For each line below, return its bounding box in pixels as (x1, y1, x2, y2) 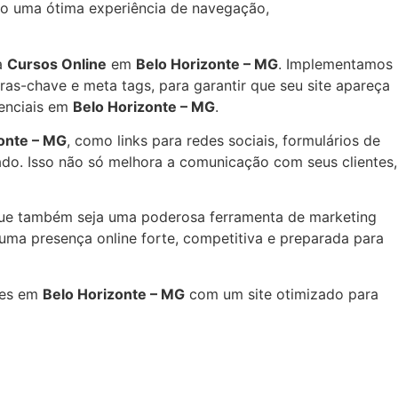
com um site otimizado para (185, 284, 378, 303)
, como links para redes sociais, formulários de (67, 131, 380, 149)
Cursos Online (7, 54, 107, 73)
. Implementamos (278, 54, 393, 73)
